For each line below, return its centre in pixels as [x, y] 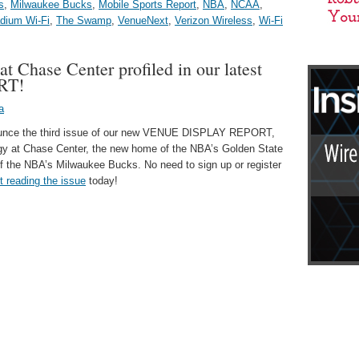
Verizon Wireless [214, 20]
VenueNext [143, 20]
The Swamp [84, 20]
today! [102, 181]
